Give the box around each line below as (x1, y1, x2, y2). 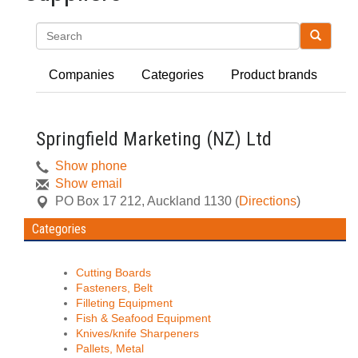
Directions (239, 194, 296, 208)
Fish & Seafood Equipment (76, 312, 211, 324)
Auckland (147, 194, 201, 208)
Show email (55, 177, 122, 190)
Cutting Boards (76, 267, 151, 279)
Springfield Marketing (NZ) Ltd (36, 128, 272, 150)
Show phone (55, 159, 127, 173)
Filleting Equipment (76, 297, 173, 309)
